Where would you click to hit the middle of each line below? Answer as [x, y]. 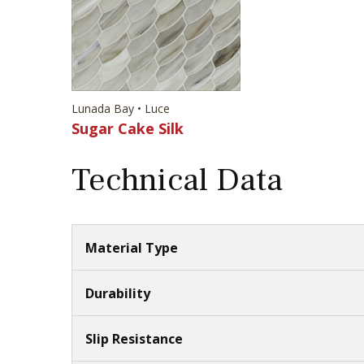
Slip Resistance [134, 338]
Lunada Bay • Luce [121, 108]
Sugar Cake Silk [128, 128]
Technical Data [177, 180]
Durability [118, 293]
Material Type [132, 247]
